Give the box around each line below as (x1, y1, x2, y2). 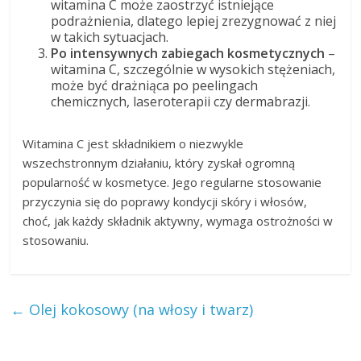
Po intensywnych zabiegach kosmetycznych (51, 44, 326, 63)
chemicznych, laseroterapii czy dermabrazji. (51, 93, 311, 111)
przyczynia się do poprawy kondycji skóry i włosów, (23, 193, 308, 210)
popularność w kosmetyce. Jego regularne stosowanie (23, 174, 322, 191)
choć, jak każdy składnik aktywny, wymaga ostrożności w (23, 213, 334, 230)
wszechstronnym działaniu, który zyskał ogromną (23, 155, 296, 172)
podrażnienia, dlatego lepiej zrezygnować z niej (51, 12, 337, 31)
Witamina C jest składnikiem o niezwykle (23, 135, 244, 152)
